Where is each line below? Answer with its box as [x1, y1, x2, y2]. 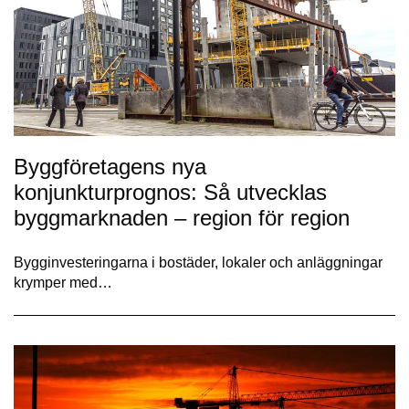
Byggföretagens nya [14, 154, 206, 180]
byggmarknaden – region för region [14, 205, 350, 231]
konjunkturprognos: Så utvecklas [14, 180, 327, 205]
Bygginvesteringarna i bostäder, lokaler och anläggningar [14, 255, 383, 271]
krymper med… [14, 275, 112, 291]
